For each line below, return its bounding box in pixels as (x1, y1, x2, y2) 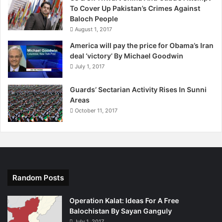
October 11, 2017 (75, 107, 117, 114)
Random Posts (12, 173, 64, 183)
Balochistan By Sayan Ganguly (69, 207, 172, 216)
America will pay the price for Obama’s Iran (70, 41, 214, 50)
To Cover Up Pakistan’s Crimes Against (70, 4, 200, 13)
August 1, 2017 (75, 26, 112, 33)
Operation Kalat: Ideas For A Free (69, 196, 179, 205)
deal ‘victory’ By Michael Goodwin (70, 52, 183, 60)
